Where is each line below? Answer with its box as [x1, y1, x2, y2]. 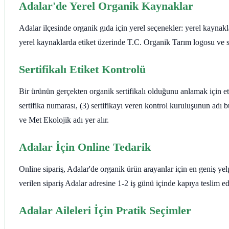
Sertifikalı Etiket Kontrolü [19, 62, 146, 76]
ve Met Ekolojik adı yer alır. [19, 115, 109, 124]
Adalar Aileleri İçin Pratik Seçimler [19, 203, 191, 217]
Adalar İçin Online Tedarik [19, 140, 151, 153]
